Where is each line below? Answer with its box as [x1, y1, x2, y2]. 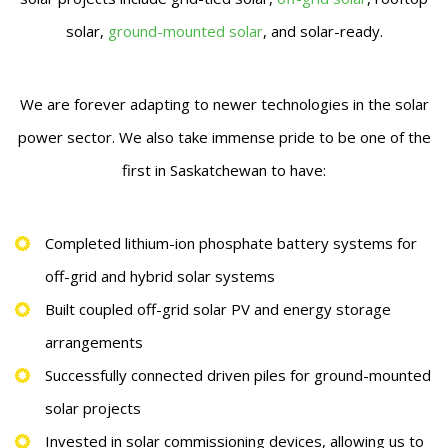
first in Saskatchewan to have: [122, 160, 326, 180]
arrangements [45, 332, 143, 352]
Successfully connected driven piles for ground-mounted [45, 365, 431, 385]
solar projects [45, 398, 141, 418]
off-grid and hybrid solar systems [45, 266, 275, 286]
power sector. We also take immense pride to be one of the [17, 127, 431, 147]
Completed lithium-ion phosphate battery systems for [45, 233, 417, 253]
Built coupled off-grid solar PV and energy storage [45, 299, 391, 319]
